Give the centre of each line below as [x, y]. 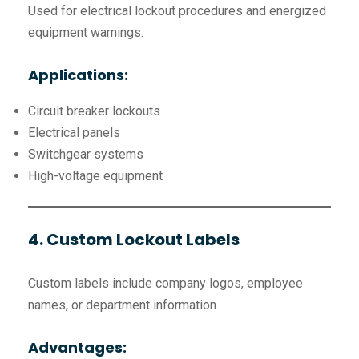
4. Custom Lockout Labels [134, 240]
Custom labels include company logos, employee [165, 284]
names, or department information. [123, 305]
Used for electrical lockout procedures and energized [177, 11]
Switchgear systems [86, 155]
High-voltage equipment [95, 176]
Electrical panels [74, 133]
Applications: [78, 75]
